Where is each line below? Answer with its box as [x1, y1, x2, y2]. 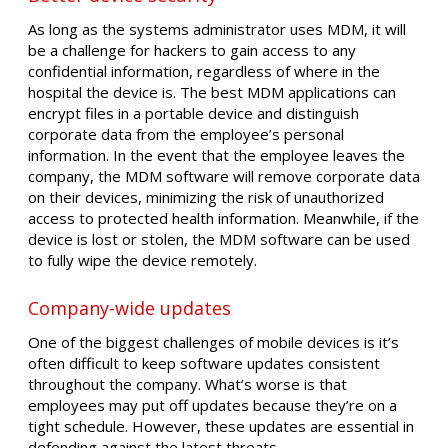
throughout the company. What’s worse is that [28, 373, 347, 394]
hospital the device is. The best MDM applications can [28, 82, 396, 103]
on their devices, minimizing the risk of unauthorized [28, 187, 384, 208]
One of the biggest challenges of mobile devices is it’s [28, 331, 399, 352]
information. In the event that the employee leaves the [28, 145, 405, 166]
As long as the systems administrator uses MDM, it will [28, 19, 406, 40]
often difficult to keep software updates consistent [28, 352, 380, 373]
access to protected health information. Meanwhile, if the [28, 208, 419, 229]
